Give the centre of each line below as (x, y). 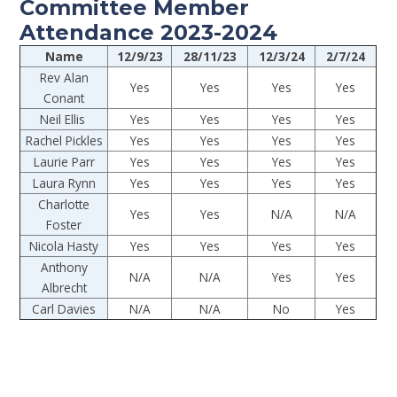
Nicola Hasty (64, 245)
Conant (64, 97)
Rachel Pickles (64, 140)
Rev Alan (64, 77)
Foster (64, 224)
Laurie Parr (64, 161)
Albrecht (64, 287)
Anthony (64, 267)
